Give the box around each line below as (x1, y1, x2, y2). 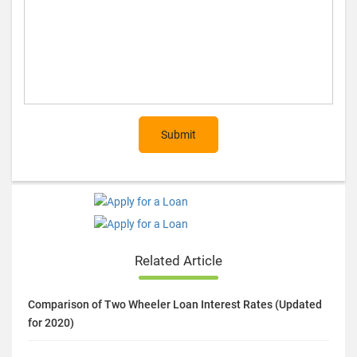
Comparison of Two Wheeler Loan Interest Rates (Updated (28, 297, 322, 311)
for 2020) (28, 316, 74, 329)
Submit (161, 127, 196, 141)
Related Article (135, 252, 222, 269)
